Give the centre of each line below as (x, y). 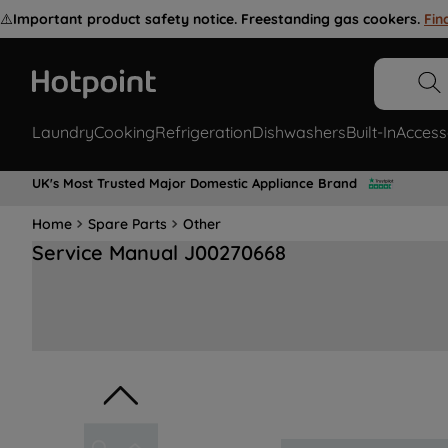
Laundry (63, 132)
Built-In (371, 132)
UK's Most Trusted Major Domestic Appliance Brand (194, 182)
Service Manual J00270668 (159, 253)
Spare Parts (127, 223)
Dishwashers (299, 132)
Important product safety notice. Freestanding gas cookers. (216, 19)
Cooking (124, 132)
